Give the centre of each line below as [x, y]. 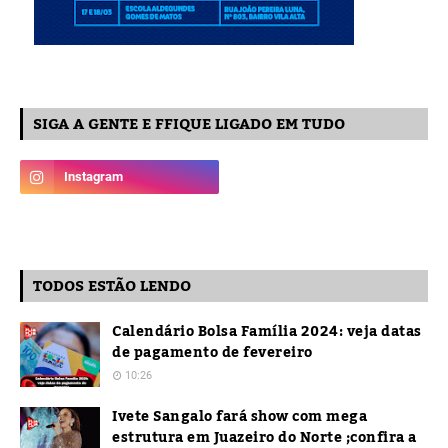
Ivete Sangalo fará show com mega [239, 417]
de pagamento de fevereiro [212, 353]
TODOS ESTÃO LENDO [112, 286]
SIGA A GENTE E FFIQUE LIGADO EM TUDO [189, 124]
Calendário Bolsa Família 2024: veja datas [267, 332]
